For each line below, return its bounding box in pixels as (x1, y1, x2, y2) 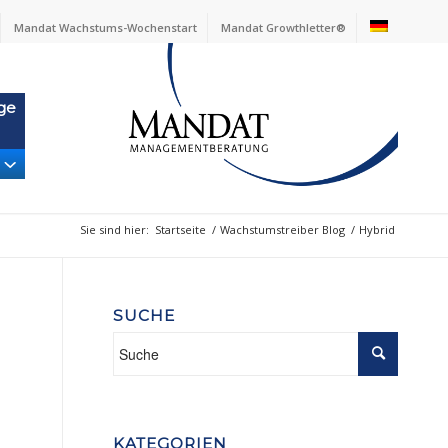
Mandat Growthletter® (221, 20, 346, 35)
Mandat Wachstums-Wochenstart (14, 20, 197, 35)
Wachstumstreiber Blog (220, 222, 345, 237)
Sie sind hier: (80, 222, 149, 237)
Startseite (155, 222, 206, 237)
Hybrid (359, 222, 395, 237)
